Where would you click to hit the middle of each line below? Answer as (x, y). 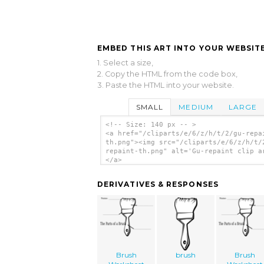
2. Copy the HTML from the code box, (167, 74)
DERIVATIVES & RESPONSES (158, 184)
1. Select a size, (125, 62)
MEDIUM (196, 107)
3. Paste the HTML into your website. (166, 85)
